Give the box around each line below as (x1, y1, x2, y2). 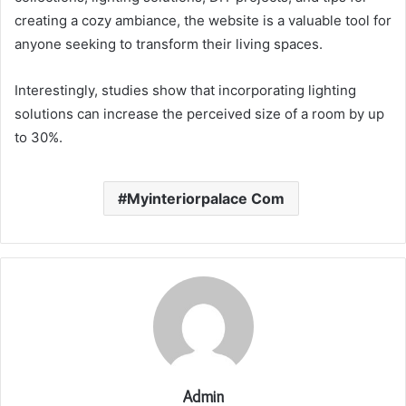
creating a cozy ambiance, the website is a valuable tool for (14, 11, 391, 29)
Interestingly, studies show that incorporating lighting (14, 81, 356, 99)
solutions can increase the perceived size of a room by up (14, 104, 384, 122)
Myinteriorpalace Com (126, 188, 285, 208)
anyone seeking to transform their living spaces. (14, 34, 323, 53)
